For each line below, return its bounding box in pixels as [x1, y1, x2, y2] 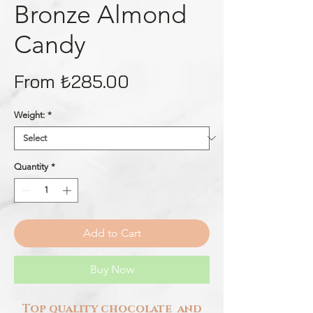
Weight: [14, 109, 45, 120]
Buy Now [89, 263, 134, 277]
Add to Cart [82, 226, 141, 240]
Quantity [14, 161, 48, 172]
